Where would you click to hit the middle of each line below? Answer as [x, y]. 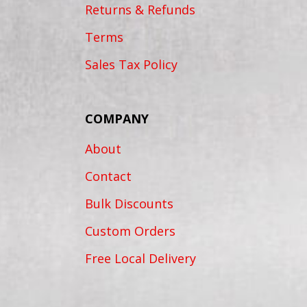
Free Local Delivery [140, 259]
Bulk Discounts [129, 204]
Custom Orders [130, 231]
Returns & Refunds [140, 10]
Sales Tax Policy [131, 65]
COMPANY [117, 119]
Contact [108, 176]
